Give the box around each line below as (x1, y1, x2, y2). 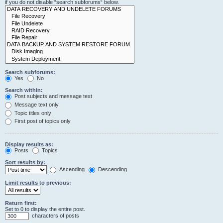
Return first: (5, 200, 37, 207)
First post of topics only (13, 118, 71, 124)
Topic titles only (13, 110, 51, 116)
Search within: (5, 87, 43, 94)
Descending (97, 166, 127, 173)
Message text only (13, 101, 59, 108)
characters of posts (30, 213, 79, 219)
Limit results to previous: (5, 180, 71, 186)
